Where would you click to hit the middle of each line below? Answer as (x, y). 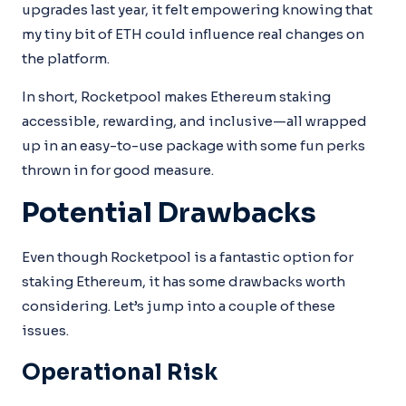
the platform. (66, 58)
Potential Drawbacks (169, 213)
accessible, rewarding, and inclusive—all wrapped (194, 121)
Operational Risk (120, 372)
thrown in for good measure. (118, 170)
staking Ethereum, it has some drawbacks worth (184, 281)
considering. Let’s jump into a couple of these (179, 306)
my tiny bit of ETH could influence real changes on (193, 34)
